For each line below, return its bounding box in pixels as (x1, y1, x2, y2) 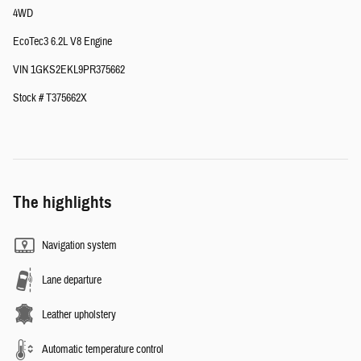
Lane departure (42, 273, 102, 288)
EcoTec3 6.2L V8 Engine (13, 35, 112, 50)
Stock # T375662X (13, 91, 87, 106)
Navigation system (42, 239, 117, 254)
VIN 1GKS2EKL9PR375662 (13, 63, 125, 78)
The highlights (13, 192, 112, 214)
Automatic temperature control (42, 342, 164, 358)
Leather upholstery (42, 308, 116, 323)
